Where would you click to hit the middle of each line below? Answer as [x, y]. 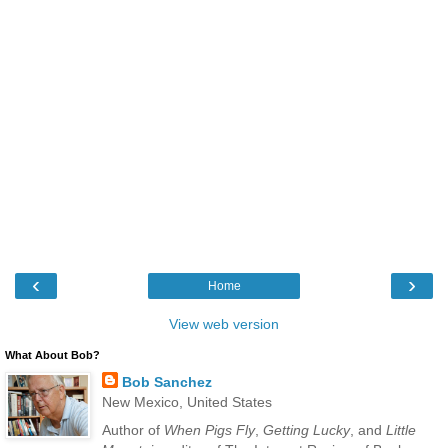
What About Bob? [52, 355]
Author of [132, 429]
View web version [224, 324]
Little [400, 429]
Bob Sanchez [166, 382]
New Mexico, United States [186, 402]
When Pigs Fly [209, 429]
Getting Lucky [306, 429]
